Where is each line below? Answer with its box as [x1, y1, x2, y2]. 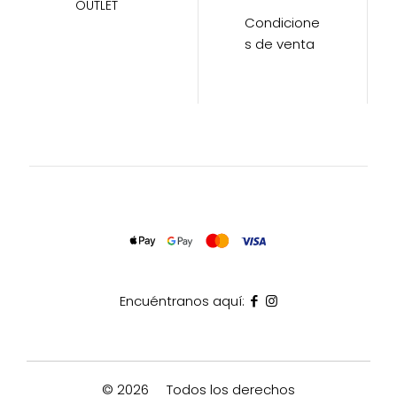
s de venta [245, 35, 315, 54]
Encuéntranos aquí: [119, 291, 245, 310]
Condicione [245, 13, 320, 33]
